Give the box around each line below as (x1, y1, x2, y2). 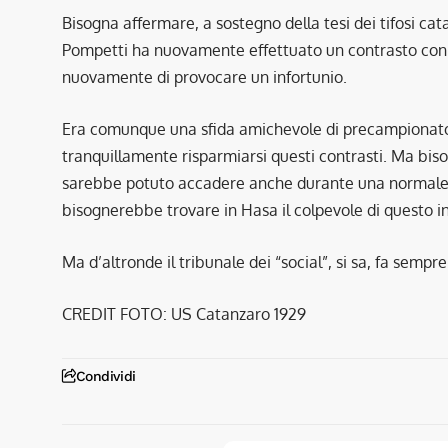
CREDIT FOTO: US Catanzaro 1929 (62, 303, 306, 324)
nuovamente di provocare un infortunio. (62, 66, 347, 87)
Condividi (75, 367, 136, 384)
